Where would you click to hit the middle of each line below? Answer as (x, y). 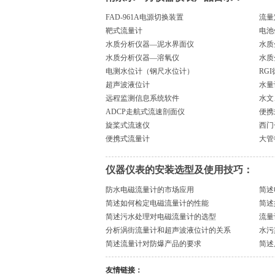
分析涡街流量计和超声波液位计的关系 (168, 230)
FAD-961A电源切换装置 (145, 17)
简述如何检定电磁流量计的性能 (157, 203)
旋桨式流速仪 (128, 125)
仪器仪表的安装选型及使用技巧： (179, 170)
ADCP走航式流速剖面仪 (145, 112)
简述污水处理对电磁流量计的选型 (161, 217)
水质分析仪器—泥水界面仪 (150, 44)
